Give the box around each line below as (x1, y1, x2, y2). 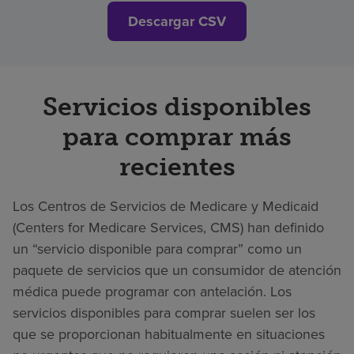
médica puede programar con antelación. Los (13, 281, 292, 302)
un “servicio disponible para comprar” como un (13, 238, 302, 259)
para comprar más (62, 121, 292, 152)
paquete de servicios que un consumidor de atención (13, 259, 341, 281)
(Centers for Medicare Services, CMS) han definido (13, 217, 324, 238)
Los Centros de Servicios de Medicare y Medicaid (13, 195, 318, 217)
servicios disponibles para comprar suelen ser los (13, 302, 315, 323)
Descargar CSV (128, 10, 226, 32)
